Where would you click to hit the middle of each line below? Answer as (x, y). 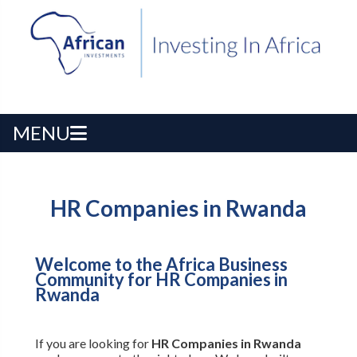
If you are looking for (93, 343)
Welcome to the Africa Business (161, 265)
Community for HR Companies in (161, 280)
